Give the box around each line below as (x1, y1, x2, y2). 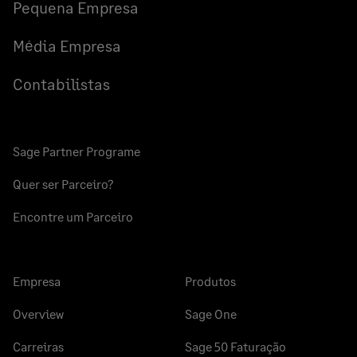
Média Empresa (13, 36, 121, 56)
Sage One (185, 306, 237, 322)
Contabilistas (13, 74, 110, 94)
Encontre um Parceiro (13, 209, 133, 225)
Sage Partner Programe (13, 143, 140, 159)
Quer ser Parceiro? (13, 176, 113, 192)
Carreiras (13, 339, 64, 355)
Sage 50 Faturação (185, 339, 286, 355)
